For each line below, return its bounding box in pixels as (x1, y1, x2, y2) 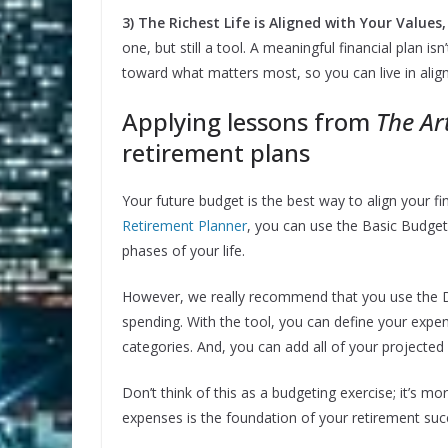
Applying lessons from (122, 105, 376, 139)
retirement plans (122, 136, 310, 170)
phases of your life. (122, 241, 245, 261)
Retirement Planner (122, 216, 247, 236)
